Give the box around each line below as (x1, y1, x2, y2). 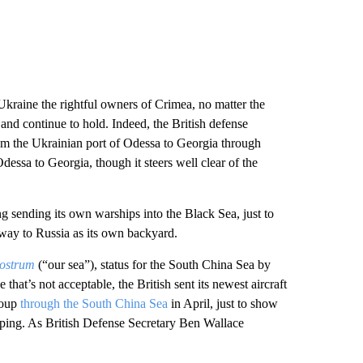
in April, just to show (170, 297, 278, 310)
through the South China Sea (19, 297, 171, 310)
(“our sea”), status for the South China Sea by (34, 258, 271, 271)
